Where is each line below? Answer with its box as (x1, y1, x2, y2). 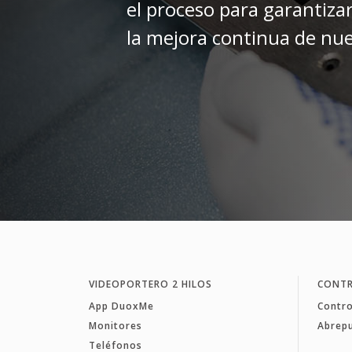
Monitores (88, 318, 142, 332)
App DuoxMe (88, 299, 154, 313)
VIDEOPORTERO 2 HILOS (88, 277, 212, 291)
